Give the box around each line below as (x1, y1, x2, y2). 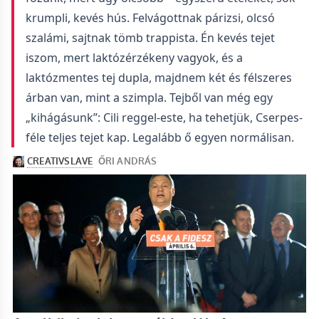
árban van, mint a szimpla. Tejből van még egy (26, 90, 273, 105)
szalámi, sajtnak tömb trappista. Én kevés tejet (26, 30, 275, 46)
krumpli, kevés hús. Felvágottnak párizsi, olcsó (26, 10, 275, 26)
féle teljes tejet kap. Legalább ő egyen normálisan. (26, 130, 294, 145)
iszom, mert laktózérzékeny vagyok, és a (26, 50, 243, 66)
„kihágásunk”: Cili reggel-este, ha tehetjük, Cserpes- (26, 110, 303, 125)
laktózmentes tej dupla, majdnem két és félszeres (26, 70, 292, 85)
